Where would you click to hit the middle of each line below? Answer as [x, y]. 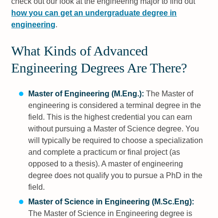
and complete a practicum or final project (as [104, 152]
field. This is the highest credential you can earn [110, 117]
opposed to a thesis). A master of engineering [105, 164]
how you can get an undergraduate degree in [94, 13]
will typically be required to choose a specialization [115, 141]
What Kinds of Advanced [80, 51]
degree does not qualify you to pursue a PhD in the [115, 176]
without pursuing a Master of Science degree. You [113, 129]
